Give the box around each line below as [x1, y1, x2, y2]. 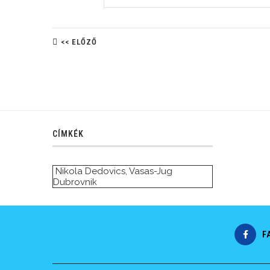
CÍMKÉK [52, 129, 84, 139]
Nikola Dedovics [55, 166, 125, 177]
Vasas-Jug [129, 166, 172, 177]
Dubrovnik [53, 177, 97, 188]
